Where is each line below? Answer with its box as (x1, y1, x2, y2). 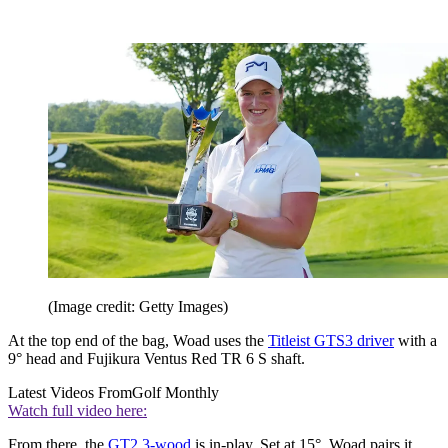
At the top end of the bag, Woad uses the (8, 332, 268, 350)
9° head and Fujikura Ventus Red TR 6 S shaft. (8, 350, 305, 368)
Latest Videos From (8, 384, 132, 402)
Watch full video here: (8, 402, 147, 420)
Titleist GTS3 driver (268, 332, 394, 350)
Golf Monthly (132, 384, 219, 402)
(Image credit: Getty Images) (48, 298, 228, 316)
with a (394, 332, 437, 350)
